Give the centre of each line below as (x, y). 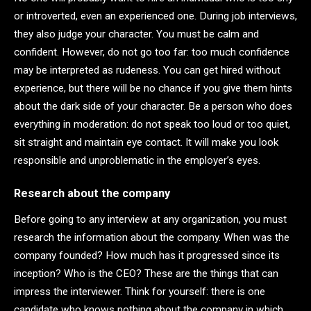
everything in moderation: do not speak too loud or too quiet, (152, 124)
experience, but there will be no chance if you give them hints (153, 88)
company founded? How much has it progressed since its (147, 256)
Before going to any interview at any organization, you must (150, 220)
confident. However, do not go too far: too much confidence (152, 52)
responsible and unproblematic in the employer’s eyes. (138, 160)
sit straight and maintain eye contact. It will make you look (146, 142)
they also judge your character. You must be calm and (136, 34)
